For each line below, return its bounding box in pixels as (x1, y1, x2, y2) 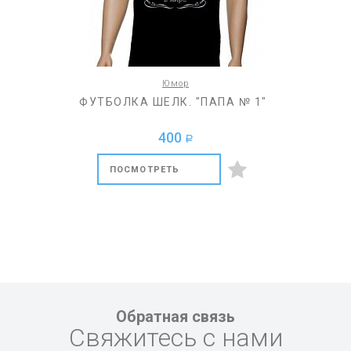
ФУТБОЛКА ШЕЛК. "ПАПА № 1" (79, 96, 267, 109)
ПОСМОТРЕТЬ (110, 165, 179, 175)
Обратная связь (116, 307, 235, 327)
